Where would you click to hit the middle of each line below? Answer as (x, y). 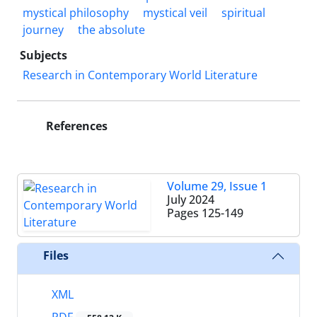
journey (43, 29)
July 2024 (191, 199)
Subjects (44, 55)
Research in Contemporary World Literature (140, 75)
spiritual (243, 12)
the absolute (111, 29)
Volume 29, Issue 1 (217, 186)
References (75, 126)
